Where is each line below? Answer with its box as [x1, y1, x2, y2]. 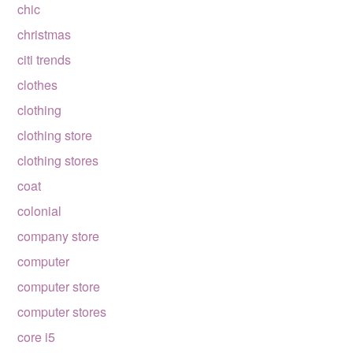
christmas [17, 25, 72, 43]
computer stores [17, 303, 107, 321]
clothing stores [17, 151, 99, 169]
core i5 [17, 328, 56, 346]
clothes [17, 76, 58, 94]
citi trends [17, 50, 72, 69]
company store [17, 227, 100, 245]
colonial [17, 202, 62, 220]
